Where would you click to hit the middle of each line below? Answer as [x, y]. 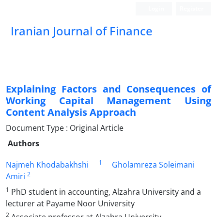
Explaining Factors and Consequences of [108, 89]
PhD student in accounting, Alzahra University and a [105, 192]
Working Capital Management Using [108, 101]
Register [192, 8]
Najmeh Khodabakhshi [47, 165]
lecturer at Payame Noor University [70, 203]
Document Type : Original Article [65, 128]
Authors [23, 143]
